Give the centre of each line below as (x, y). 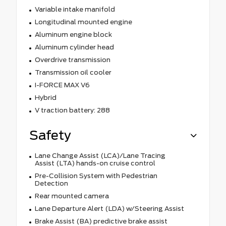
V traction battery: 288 (72, 110)
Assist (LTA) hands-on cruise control (95, 163)
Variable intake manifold (75, 9)
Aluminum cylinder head (74, 47)
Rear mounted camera (72, 196)
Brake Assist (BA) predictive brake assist (101, 221)
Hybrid (45, 97)
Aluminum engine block (73, 34)
